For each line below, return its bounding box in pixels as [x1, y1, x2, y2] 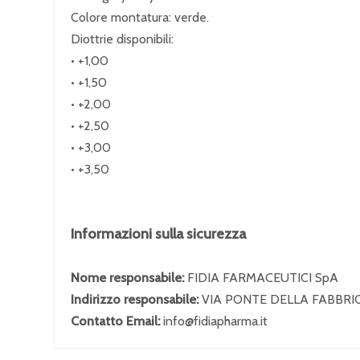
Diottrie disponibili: [71, 31, 174, 47]
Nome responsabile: [71, 270, 187, 285]
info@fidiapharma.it [163, 313, 268, 329]
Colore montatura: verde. [71, 10, 209, 25]
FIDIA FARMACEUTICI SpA [187, 270, 338, 285]
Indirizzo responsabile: [71, 292, 202, 307]
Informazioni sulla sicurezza [71, 225, 246, 243]
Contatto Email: [71, 313, 163, 329]
